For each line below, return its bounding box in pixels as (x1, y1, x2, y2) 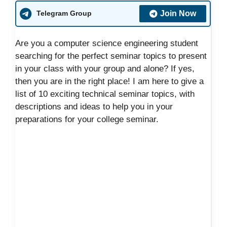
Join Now (160, 9, 196, 18)
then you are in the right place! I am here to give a (15, 76, 204, 86)
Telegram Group (36, 9, 92, 18)
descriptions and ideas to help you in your (15, 101, 173, 111)
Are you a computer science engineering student (15, 38, 198, 48)
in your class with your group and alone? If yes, (15, 63, 195, 73)
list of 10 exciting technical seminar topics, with (15, 89, 195, 99)
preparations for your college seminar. (15, 114, 159, 124)
